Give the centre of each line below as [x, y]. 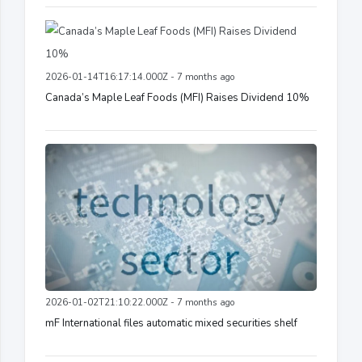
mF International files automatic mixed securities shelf [171, 323]
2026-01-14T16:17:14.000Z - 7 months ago [140, 77]
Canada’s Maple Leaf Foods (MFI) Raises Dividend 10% [177, 97]
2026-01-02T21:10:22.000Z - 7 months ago [140, 302]
